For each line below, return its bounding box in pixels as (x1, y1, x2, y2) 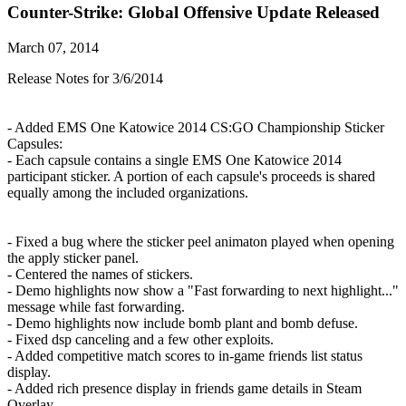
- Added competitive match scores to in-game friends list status (7, 347, 362, 363)
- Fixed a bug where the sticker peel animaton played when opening (7, 233, 394, 249)
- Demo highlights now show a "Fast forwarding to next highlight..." (7, 282, 399, 298)
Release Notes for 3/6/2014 (7, 70, 163, 86)
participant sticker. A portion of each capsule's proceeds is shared (7, 168, 375, 184)
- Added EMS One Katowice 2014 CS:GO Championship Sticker (7, 119, 384, 135)
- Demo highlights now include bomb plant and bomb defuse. (7, 314, 358, 331)
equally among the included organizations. (7, 184, 248, 200)
